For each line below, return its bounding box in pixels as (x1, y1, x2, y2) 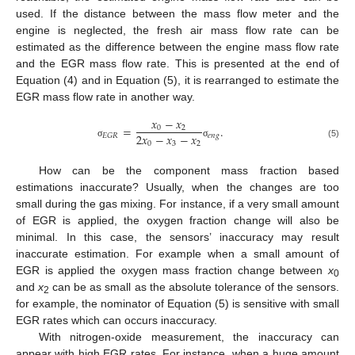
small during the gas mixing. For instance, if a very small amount (16, 197, 339, 210)
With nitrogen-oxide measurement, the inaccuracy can (38, 330, 339, 343)
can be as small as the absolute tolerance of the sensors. (49, 280, 340, 293)
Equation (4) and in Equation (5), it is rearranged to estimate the (16, 74, 339, 87)
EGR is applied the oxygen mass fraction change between (16, 263, 328, 277)
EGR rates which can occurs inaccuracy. (16, 313, 217, 326)
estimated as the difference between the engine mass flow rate (16, 40, 339, 54)
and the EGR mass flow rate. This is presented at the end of (16, 57, 339, 71)
